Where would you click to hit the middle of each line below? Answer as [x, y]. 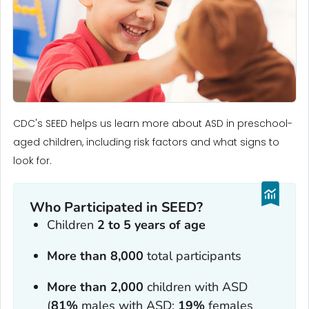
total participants [192, 256]
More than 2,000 [95, 287]
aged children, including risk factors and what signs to [146, 142]
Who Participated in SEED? [116, 208]
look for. [32, 160]
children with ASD [195, 287]
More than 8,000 [95, 256]
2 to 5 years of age [151, 225]
